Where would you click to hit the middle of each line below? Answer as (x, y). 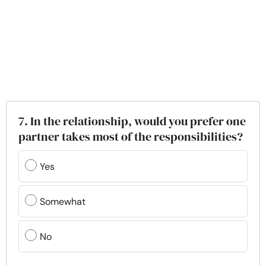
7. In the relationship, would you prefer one (132, 121)
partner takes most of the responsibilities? (131, 137)
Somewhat (63, 201)
